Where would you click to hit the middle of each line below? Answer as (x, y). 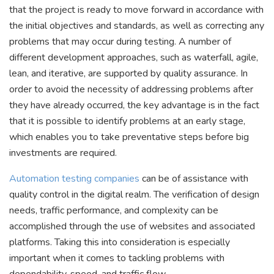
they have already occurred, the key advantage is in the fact (134, 106)
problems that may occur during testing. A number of (120, 42)
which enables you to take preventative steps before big (129, 137)
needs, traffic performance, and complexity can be (114, 211)
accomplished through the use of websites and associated (132, 227)
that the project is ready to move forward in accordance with (136, 10)
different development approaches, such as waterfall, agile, (134, 58)
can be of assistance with (194, 179)
